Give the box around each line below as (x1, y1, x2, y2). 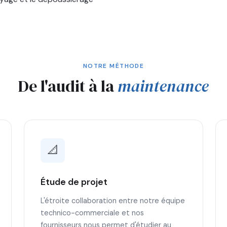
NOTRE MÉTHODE (83, 62, 144, 70)
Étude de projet (40, 176, 107, 187)
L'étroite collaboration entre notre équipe (40, 196, 185, 205)
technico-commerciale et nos (40, 208, 144, 217)
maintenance (118, 75, 209, 97)
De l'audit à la (18, 75, 118, 97)
